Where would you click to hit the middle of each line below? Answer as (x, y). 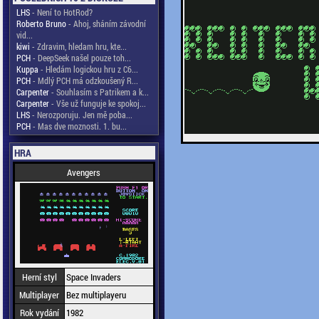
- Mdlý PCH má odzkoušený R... (84, 80)
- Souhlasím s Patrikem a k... (99, 92)
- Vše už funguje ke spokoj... (97, 103)
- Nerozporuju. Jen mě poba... (81, 115)
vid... (24, 35)
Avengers (84, 172)
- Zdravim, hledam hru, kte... (78, 46)
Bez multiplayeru (96, 295)
